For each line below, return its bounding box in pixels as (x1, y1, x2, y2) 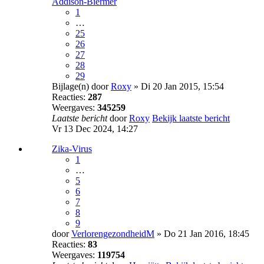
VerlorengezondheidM (71, 229, 154, 239)
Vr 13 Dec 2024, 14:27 (52, 124, 138, 134)
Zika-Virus (52, 144, 92, 154)
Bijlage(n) (52, 81, 89, 92)
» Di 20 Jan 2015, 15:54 (131, 81, 224, 92)
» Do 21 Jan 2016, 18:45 (154, 229, 249, 239)
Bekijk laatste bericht (152, 113, 230, 124)
